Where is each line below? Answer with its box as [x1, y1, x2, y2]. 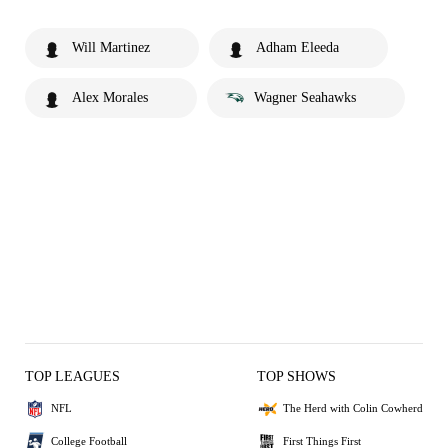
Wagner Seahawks [254, 89, 356, 105]
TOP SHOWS [257, 368, 336, 384]
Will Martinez [72, 39, 150, 55]
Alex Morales [72, 89, 148, 105]
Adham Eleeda [256, 39, 339, 55]
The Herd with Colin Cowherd [283, 402, 423, 415]
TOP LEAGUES [25, 368, 120, 384]
